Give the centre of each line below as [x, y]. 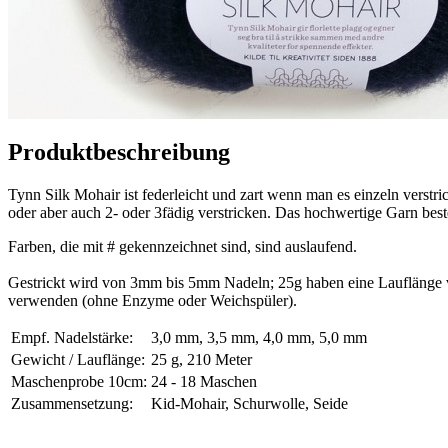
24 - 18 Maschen [204, 381]
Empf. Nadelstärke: [72, 337]
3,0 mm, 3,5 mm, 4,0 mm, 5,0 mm [259, 337]
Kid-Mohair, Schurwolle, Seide [249, 403]
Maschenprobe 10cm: [79, 381]
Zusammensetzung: [72, 403]
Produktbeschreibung [119, 151]
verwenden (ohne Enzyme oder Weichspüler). [152, 300]
